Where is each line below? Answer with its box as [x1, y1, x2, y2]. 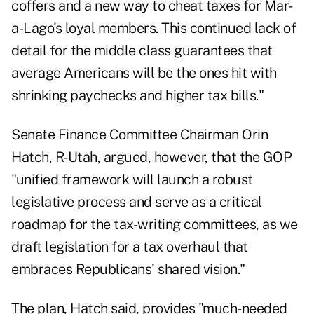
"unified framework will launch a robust [11, 171, 253, 189]
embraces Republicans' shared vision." [11, 261, 245, 278]
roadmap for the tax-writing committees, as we [11, 216, 298, 233]
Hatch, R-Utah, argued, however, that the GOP [11, 149, 292, 166]
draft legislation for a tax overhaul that [11, 238, 248, 256]
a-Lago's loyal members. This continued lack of [11, 20, 296, 37]
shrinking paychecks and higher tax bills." [11, 87, 264, 104]
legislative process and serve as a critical [11, 193, 262, 211]
